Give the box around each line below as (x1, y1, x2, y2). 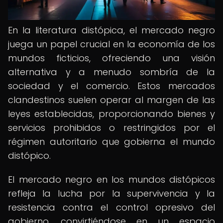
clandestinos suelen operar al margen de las (8, 94, 215, 106)
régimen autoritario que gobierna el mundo (8, 135, 215, 148)
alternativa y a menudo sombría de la (8, 66, 215, 78)
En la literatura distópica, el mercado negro (8, 24, 215, 36)
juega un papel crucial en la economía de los (8, 38, 215, 50)
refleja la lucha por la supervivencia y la (8, 187, 215, 200)
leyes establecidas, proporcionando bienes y (8, 108, 215, 120)
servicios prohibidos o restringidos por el (8, 121, 215, 134)
